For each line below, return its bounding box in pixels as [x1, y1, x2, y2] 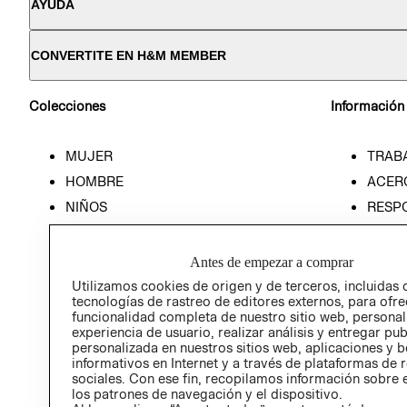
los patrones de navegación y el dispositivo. [71, 385, 342, 402]
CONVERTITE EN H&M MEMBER [31, 48, 226, 64]
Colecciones [29, 98, 105, 114]
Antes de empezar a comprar [190, 253, 354, 270]
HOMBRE [65, 173, 124, 189]
